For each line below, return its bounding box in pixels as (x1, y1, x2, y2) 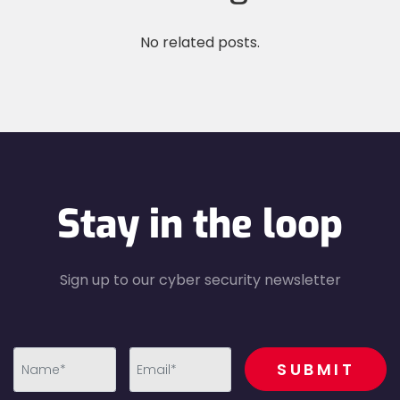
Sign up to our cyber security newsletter (59, 270, 341, 290)
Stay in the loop (57, 198, 343, 250)
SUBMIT (277, 358, 354, 380)
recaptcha (237, 345, 313, 365)
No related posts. (140, 32, 260, 53)
